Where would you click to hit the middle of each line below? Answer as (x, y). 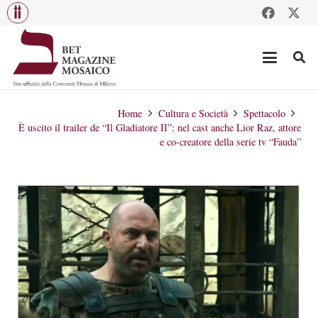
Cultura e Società (193, 113)
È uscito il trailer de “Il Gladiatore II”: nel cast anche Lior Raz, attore (160, 127)
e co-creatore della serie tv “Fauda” (230, 142)
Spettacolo (264, 113)
